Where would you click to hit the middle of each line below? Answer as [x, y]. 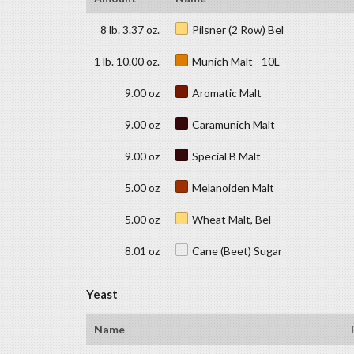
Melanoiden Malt [233, 187]
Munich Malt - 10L [235, 61]
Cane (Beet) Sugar [237, 250]
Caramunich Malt [233, 124]
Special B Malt [226, 156]
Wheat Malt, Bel [231, 219]
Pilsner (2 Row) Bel [237, 29]
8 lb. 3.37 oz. [130, 29]
